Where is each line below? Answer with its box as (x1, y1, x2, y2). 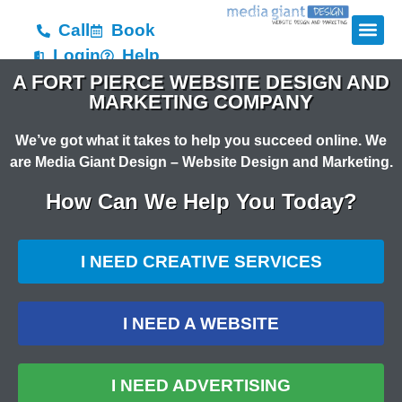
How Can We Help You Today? (45, 188, 357, 214)
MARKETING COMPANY (89, 90, 313, 113)
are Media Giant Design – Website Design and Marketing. (9, 153, 393, 170)
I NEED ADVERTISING (111, 375, 291, 395)
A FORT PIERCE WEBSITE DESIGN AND (13, 70, 389, 93)
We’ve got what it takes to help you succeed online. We (15, 132, 387, 148)
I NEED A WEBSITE (123, 313, 279, 333)
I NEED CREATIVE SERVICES (80, 251, 322, 271)
